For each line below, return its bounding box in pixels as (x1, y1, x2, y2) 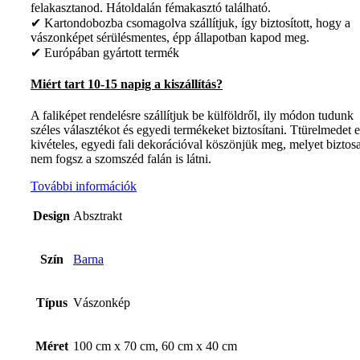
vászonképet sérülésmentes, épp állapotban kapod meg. (31, 30, 309, 44)
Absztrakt (73, 209, 122, 223)
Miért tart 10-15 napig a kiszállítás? (31, 77, 223, 91)
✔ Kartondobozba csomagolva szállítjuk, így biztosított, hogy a (31, 15, 350, 30)
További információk (31, 179, 137, 194)
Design (33, 209, 70, 223)
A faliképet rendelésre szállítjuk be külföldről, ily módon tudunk (31, 108, 354, 123)
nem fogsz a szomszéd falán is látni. (31, 152, 211, 166)
